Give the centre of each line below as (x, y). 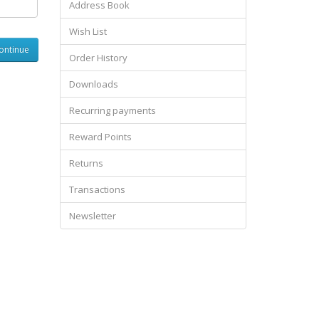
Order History (98, 57)
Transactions (97, 189)
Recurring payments (112, 110)
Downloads (93, 84)
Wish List (88, 31)
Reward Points (100, 136)
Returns (86, 163)
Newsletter (92, 215)
